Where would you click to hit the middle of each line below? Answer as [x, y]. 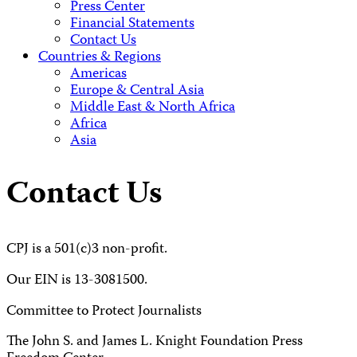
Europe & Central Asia [137, 92]
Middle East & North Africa [153, 108]
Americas [98, 75]
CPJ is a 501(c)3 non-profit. [87, 249]
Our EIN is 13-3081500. [77, 280]
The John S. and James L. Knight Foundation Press [155, 343]
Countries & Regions [100, 58]
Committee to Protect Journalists [104, 312]
